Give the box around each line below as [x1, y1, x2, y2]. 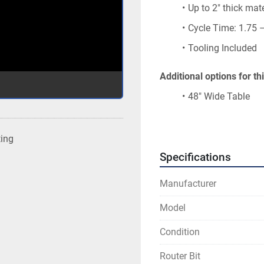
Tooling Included [187, 42, 257, 54]
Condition [160, 226, 200, 237]
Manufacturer [160, 178, 216, 189]
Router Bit [160, 250, 200, 262]
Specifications [160, 151, 231, 164]
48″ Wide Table [187, 91, 250, 102]
